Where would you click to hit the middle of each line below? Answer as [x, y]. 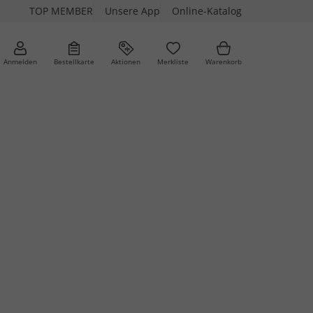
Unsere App [132, 11]
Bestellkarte [74, 61]
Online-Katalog [207, 11]
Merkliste [173, 61]
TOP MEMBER [61, 11]
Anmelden [20, 61]
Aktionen [126, 61]
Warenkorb [224, 61]
